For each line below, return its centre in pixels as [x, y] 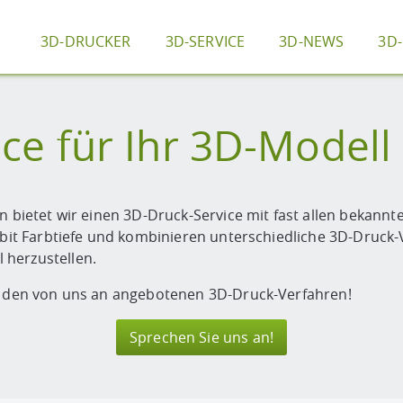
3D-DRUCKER [86, 41]
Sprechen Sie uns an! [201, 337]
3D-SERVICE [205, 41]
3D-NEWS [312, 41]
